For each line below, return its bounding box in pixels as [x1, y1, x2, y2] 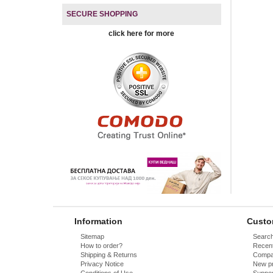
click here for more [108, 29, 175, 38]
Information [74, 216, 122, 226]
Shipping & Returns [80, 251, 137, 259]
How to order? [80, 242, 122, 250]
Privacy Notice [80, 260, 124, 268]
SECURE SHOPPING [66, 9, 138, 18]
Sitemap [80, 233, 104, 241]
